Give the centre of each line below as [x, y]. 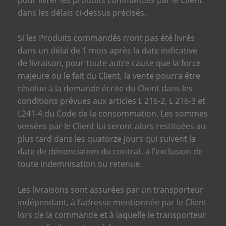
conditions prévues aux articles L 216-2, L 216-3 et [111, 101]
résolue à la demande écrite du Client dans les [105, 89]
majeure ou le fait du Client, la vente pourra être [109, 76]
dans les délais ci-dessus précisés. [82, 12]
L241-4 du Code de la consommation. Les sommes [112, 114]
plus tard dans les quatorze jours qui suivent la [106, 139]
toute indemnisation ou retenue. [79, 164]
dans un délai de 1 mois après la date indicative [107, 51]
